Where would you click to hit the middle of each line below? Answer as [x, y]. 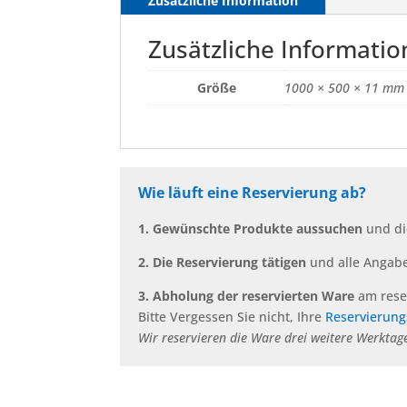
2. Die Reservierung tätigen [222, 262]
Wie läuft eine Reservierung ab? [252, 192]
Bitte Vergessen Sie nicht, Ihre [232, 316]
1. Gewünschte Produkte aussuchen [250, 228]
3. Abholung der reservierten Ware [248, 295]
